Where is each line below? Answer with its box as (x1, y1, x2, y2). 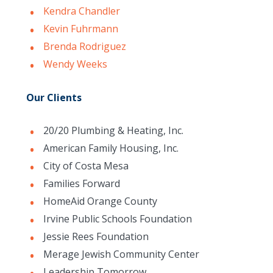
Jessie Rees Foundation (43, 230, 149, 243)
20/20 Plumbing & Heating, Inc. (43, 124, 183, 137)
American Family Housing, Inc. (43, 141, 179, 155)
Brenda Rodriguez (43, 40, 126, 53)
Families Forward (43, 177, 120, 190)
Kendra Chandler (43, 4, 120, 18)
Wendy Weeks (43, 57, 107, 71)
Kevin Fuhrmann (43, 22, 118, 35)
